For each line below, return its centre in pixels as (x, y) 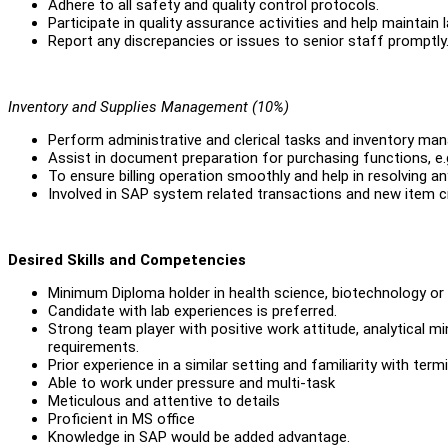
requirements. (93, 346)
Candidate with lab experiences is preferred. (192, 310)
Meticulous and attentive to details (164, 400)
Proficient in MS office (121, 418)
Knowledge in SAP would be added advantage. (199, 436)
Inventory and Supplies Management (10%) (148, 106)
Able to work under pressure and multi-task (191, 382)
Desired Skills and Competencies (127, 259)
